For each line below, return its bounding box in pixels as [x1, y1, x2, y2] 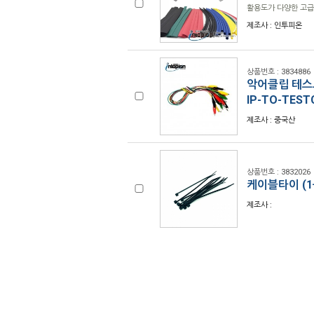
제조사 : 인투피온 [247, 21, 302, 30]
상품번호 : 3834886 [247, 67, 310, 76]
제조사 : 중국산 [247, 116, 295, 125]
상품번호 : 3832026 [247, 168, 310, 177]
